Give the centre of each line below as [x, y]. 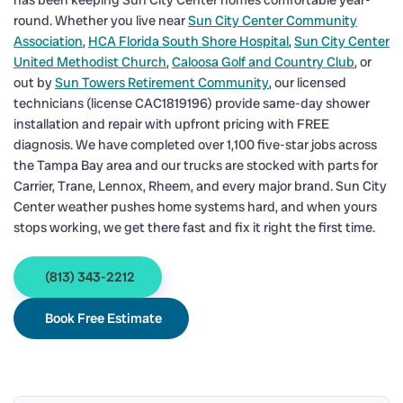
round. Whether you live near [101, 21]
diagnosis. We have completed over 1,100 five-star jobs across [195, 145]
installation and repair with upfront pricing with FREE [171, 125]
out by [34, 83]
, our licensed [308, 83]
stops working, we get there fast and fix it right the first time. [194, 228]
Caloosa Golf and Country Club [263, 63]
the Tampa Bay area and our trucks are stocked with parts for [196, 166]
